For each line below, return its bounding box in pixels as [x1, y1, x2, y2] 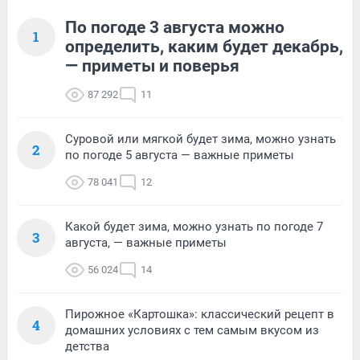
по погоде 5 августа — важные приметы [65, 148, 294, 163]
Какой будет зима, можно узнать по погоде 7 [65, 219, 323, 235]
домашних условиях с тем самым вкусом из [65, 323, 319, 338]
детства [65, 339, 109, 354]
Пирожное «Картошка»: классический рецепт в [65, 307, 334, 322]
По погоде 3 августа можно [65, 18, 284, 38]
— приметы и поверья [65, 56, 239, 76]
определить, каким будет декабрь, [65, 37, 343, 57]
